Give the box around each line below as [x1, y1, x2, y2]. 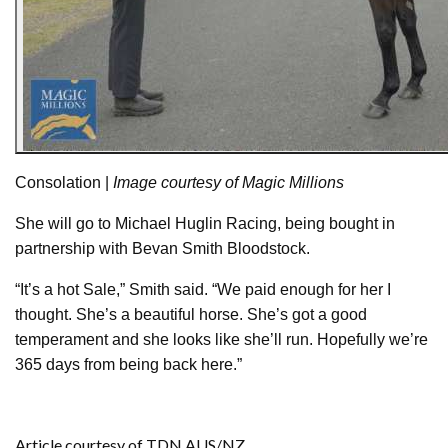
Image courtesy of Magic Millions [113, 173, 344, 191]
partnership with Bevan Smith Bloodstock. [15, 239, 310, 257]
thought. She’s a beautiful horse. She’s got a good [15, 305, 367, 323]
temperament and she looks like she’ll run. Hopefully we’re [15, 330, 428, 348]
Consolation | [15, 173, 113, 191]
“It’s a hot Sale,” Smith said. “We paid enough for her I [15, 280, 391, 298]
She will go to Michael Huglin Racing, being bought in [15, 214, 395, 232]
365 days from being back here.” [15, 355, 242, 373]
